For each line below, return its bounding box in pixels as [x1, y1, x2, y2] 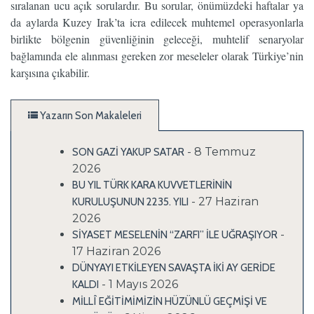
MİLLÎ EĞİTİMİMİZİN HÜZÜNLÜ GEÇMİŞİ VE [71, 295, 267, 308]
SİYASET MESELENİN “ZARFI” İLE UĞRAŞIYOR [71, 228, 278, 241]
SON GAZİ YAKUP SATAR [71, 146, 184, 158]
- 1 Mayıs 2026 [101, 278, 178, 291]
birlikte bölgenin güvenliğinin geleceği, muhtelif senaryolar [11, 32, 303, 46]
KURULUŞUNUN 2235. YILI [71, 196, 189, 208]
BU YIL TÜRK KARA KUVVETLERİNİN [71, 179, 232, 191]
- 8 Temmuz [186, 145, 256, 158]
